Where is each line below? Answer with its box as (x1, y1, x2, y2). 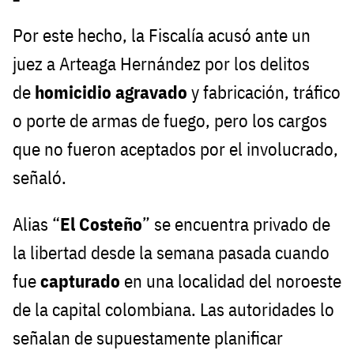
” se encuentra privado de (142, 213, 330, 236)
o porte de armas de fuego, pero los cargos (13, 109, 327, 133)
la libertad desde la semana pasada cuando (13, 241, 330, 265)
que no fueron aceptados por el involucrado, (13, 137, 338, 161)
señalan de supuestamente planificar (13, 326, 283, 350)
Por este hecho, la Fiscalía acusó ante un (13, 24, 311, 47)
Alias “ (13, 213, 60, 236)
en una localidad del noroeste (124, 269, 341, 293)
